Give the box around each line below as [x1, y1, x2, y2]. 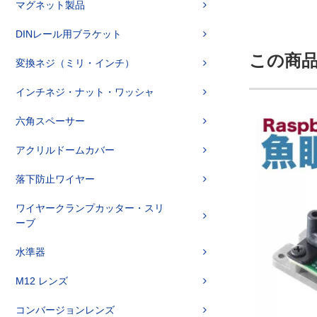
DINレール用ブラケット [16, 28, 122, 40]
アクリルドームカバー [16, 144, 115, 156]
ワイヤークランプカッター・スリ [16, 202, 164, 214]
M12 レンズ [16, 275, 68, 287]
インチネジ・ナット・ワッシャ [16, 86, 154, 98]
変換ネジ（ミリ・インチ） [16, 57, 134, 69]
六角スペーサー [16, 115, 85, 127]
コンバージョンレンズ [16, 304, 115, 316]
